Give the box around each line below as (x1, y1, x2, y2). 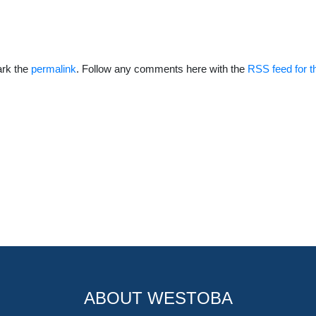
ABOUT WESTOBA (83, 288, 233, 308)
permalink (31, 63, 76, 75)
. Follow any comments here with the (76, 63, 248, 75)
